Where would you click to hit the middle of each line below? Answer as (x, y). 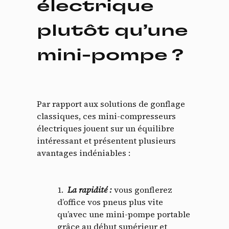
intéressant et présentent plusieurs (106, 140)
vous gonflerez (143, 189)
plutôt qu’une (112, 31)
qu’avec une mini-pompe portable (124, 214)
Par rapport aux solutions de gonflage (111, 104)
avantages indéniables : (84, 153)
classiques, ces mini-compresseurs (106, 116)
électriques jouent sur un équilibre (106, 128)
